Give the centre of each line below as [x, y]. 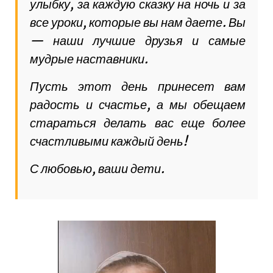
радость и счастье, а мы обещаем [138, 105]
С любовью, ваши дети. [97, 169]
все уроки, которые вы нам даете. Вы [138, 23]
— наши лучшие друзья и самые [138, 41]
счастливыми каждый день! [108, 141]
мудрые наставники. [89, 59]
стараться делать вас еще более [138, 123]
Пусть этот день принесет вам [138, 87]
